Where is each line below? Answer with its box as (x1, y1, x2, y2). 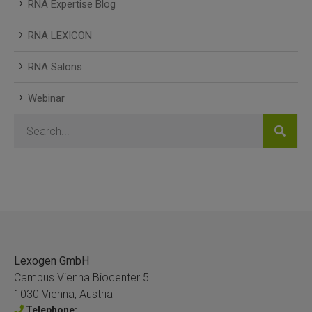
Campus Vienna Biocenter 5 (14, 271, 149, 285)
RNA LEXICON (28, 29, 92, 42)
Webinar (28, 92, 65, 105)
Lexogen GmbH (14, 254, 89, 268)
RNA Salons (28, 61, 82, 74)
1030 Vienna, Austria (14, 288, 113, 302)
